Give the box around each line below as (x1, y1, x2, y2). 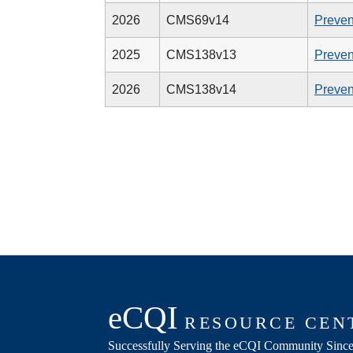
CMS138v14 (165, 83, 236, 97)
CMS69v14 (165, 13, 229, 28)
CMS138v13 (165, 48, 236, 62)
